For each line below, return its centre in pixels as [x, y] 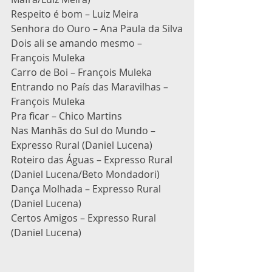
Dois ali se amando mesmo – [78, 43]
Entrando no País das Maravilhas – [91, 87]
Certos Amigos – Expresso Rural [85, 218]
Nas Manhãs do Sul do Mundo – [84, 130]
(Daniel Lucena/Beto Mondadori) [85, 174]
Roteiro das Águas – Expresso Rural [93, 159]
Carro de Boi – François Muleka [81, 72]
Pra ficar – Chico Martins [66, 116]
